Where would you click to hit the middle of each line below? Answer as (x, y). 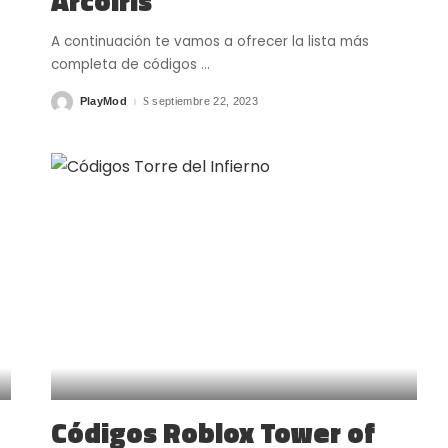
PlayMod (103, 101)
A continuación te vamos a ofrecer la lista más (209, 41)
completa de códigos (125, 64)
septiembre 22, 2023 (205, 101)
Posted (69, 105)
